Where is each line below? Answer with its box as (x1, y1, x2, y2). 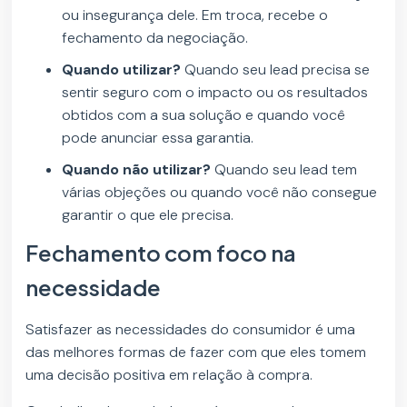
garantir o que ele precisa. (62, 205, 234, 225)
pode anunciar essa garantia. (62, 128, 254, 148)
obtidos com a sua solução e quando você (62, 105, 346, 125)
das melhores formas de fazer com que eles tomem (25, 342, 367, 362)
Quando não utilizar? (62, 160, 212, 180)
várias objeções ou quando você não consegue (62, 183, 378, 203)
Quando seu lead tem (211, 160, 358, 180)
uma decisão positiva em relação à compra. (25, 365, 313, 385)
